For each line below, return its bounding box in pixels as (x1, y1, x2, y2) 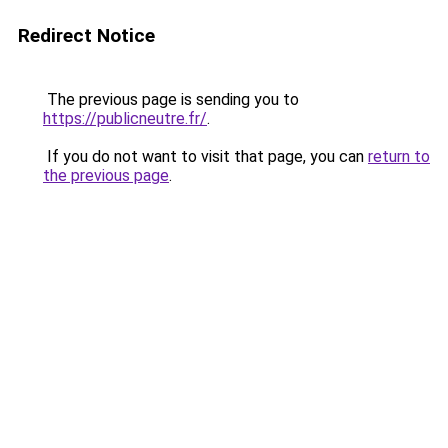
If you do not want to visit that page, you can (43, 147, 368, 166)
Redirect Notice (18, 24, 155, 47)
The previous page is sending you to (43, 90, 299, 109)
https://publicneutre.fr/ (43, 109, 207, 128)
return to (368, 147, 430, 166)
